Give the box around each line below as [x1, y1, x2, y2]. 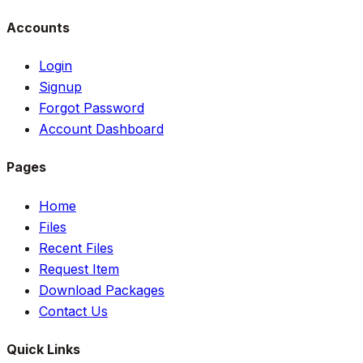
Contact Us [39, 302, 108, 319]
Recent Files [39, 239, 113, 256]
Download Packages [39, 281, 164, 298]
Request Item [39, 260, 119, 277]
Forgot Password [39, 100, 144, 117]
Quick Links [6, 341, 80, 358]
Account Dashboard [39, 121, 164, 138]
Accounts [6, 19, 70, 36]
